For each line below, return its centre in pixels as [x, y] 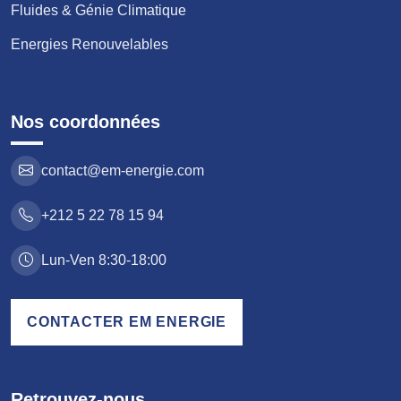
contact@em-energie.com [123, 171]
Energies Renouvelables [90, 45]
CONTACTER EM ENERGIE [127, 322]
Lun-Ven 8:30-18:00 [104, 260]
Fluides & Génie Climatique [98, 11]
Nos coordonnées [85, 122]
